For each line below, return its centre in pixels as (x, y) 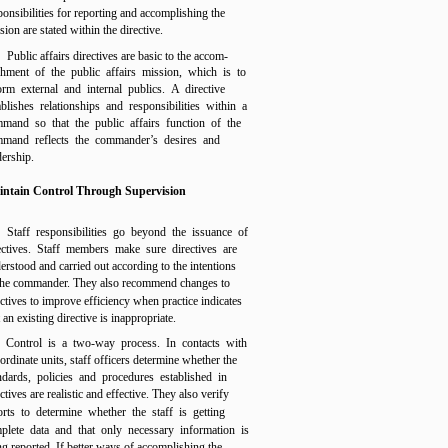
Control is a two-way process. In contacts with (126, 343)
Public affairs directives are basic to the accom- (117, 56)
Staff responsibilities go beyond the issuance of (127, 232)
